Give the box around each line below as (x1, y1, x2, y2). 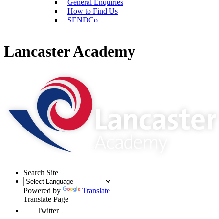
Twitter (37, 206, 59, 215)
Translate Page (23, 195, 68, 203)
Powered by (23, 186, 63, 195)
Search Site (23, 168, 58, 176)
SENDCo (67, 16, 98, 24)
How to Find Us (67, 7, 118, 15)
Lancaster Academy (4, 43, 135, 61)
